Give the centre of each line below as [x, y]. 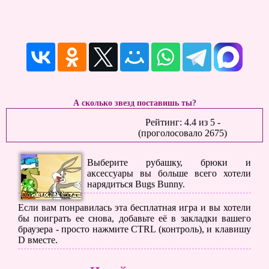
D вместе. [38, 240]
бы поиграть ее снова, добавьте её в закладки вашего [134, 218]
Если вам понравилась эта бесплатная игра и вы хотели [134, 207]
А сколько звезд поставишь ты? [134, 103]
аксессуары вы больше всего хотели [169, 173]
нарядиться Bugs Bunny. [136, 184]
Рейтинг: [165, 122]
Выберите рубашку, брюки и [169, 162]
